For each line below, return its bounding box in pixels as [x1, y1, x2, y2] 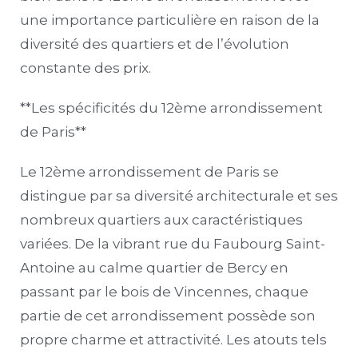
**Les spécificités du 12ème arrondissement [20, 99, 323, 116]
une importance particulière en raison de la [20, 11, 320, 28]
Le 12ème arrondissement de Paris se [20, 163, 279, 180]
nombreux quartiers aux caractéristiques [20, 211, 303, 228]
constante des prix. [20, 59, 151, 76]
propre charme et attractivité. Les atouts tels [20, 331, 327, 348]
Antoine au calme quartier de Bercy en [20, 259, 288, 276]
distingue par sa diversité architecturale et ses [20, 187, 338, 204]
